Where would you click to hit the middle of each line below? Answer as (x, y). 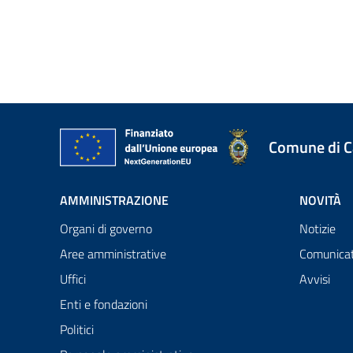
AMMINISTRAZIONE (114, 201)
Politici (77, 330)
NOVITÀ (320, 201)
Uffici (73, 279)
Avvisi (315, 279)
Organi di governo (106, 229)
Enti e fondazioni (104, 305)
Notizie (318, 229)
